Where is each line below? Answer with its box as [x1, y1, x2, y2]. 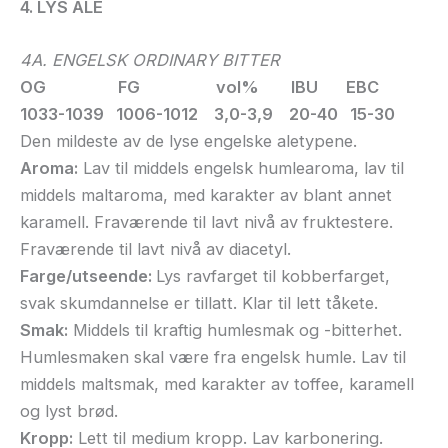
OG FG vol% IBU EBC [20, 77, 379, 98]
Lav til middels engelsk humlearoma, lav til [78, 158, 404, 179]
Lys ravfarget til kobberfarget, [156, 266, 390, 287]
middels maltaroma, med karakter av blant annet [20, 185, 392, 206]
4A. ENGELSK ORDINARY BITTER [20, 50, 280, 71]
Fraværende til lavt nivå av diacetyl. [20, 239, 291, 260]
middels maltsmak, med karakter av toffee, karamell [20, 374, 414, 395]
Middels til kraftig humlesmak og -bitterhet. [68, 320, 402, 341]
